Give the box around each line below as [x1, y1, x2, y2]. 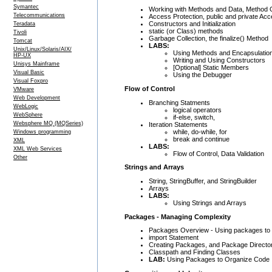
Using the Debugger [173, 71, 232, 79]
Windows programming [13, 129, 71, 135]
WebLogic [13, 103, 38, 109]
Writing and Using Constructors [173, 56, 265, 64]
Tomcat [13, 38, 32, 44]
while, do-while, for [173, 127, 227, 135]
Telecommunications [13, 12, 65, 18]
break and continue [173, 135, 229, 143]
